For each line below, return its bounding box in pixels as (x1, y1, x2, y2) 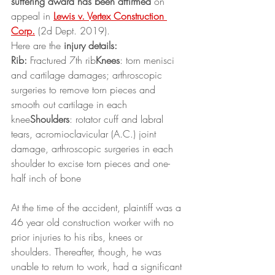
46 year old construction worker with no (11, 215, 177, 230)
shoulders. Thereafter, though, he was (11, 245, 165, 259)
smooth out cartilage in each (11, 98, 130, 112)
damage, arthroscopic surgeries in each (11, 142, 176, 156)
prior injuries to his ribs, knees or (11, 230, 145, 244)
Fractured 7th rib (27, 53, 96, 68)
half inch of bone (11, 171, 81, 185)
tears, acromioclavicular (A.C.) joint (11, 127, 159, 141)
